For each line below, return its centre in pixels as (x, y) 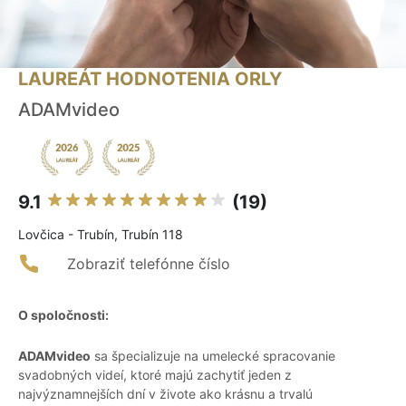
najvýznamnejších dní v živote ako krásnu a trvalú (165, 394)
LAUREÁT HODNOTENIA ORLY (150, 79)
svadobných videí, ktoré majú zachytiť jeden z (155, 375)
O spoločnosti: (63, 315)
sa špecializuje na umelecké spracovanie (213, 356)
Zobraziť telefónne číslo (149, 264)
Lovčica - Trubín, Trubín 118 (101, 235)
